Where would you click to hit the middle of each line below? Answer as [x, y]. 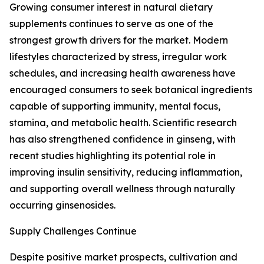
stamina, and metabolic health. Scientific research [123, 123]
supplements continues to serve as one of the [111, 24]
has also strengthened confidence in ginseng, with [123, 139]
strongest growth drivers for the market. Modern [119, 40]
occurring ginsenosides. [62, 205]
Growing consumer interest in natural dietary [111, 7]
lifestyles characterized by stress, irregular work [118, 57]
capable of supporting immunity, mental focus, [115, 106]
